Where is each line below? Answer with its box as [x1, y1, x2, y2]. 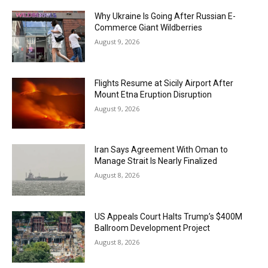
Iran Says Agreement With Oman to [95, 145, 229, 155]
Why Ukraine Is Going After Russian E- [95, 11, 236, 21]
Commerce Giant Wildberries [95, 23, 203, 32]
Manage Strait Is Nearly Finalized [95, 156, 218, 166]
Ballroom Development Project [95, 223, 211, 233]
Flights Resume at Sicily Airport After [95, 78, 234, 88]
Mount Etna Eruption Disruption [95, 89, 212, 99]
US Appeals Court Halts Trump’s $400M [95, 212, 243, 222]
